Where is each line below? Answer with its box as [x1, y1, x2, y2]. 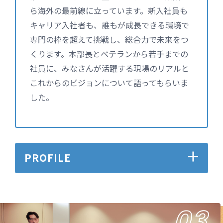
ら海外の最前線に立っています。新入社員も [30, 4, 188, 16]
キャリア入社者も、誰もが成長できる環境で [30, 18, 189, 31]
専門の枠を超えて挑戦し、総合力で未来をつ [30, 33, 189, 45]
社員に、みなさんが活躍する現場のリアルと [30, 62, 189, 74]
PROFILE [24, 150, 71, 165]
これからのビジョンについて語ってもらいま [30, 76, 188, 89]
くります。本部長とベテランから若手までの [30, 47, 188, 60]
